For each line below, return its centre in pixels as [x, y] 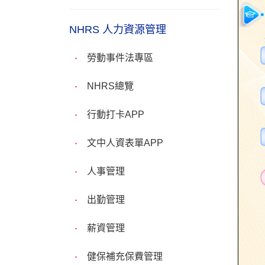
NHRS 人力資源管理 [118, 29]
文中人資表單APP [125, 143]
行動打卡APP [116, 114]
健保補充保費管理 [125, 256]
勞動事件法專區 [120, 57]
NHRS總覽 [110, 86]
